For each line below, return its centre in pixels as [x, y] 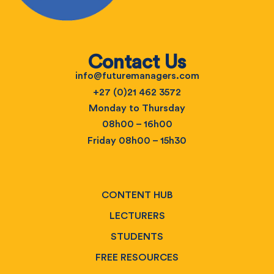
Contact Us [137, 63]
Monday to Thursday [137, 108]
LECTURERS [137, 216]
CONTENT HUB [137, 195]
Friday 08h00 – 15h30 [137, 140]
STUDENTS [137, 237]
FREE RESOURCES [137, 258]
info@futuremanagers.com [137, 76]
